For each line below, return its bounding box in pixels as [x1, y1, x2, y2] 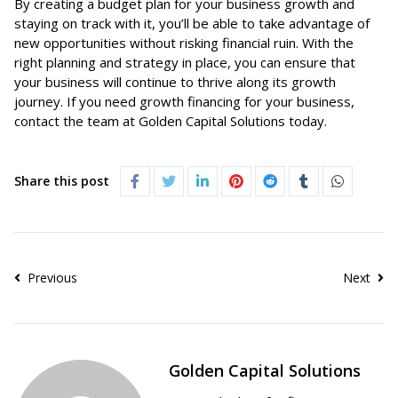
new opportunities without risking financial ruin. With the [14, 33, 354, 52]
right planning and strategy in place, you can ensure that [14, 52, 355, 71]
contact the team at [14, 111, 139, 130]
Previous [24, 268, 77, 286]
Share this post [14, 171, 109, 189]
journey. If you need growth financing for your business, [14, 92, 354, 110]
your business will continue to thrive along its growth [14, 72, 336, 91]
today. [285, 111, 327, 130]
